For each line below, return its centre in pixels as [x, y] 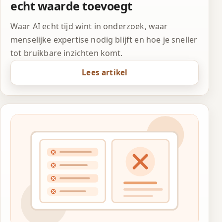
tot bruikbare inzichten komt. [67, 53]
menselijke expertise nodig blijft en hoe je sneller [104, 40]
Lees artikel [105, 72]
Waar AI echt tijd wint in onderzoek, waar [89, 26]
